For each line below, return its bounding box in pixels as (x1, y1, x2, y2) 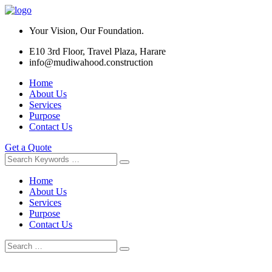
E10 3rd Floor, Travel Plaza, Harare (29, 46, 166, 56)
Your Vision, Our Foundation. (29, 25, 144, 36)
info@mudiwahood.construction (29, 57, 153, 67)
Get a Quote (5, 142, 52, 152)
